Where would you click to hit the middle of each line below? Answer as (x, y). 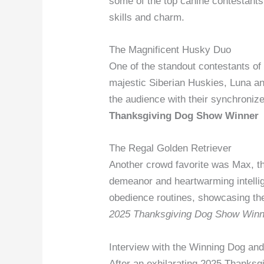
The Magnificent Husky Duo (170, 50)
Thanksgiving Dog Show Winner (184, 116)
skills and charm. (147, 18)
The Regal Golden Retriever (171, 148)
